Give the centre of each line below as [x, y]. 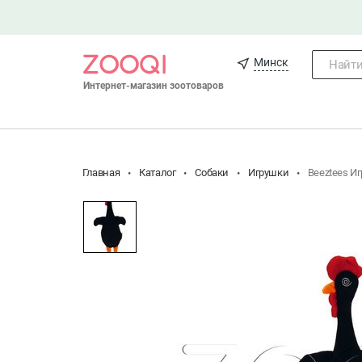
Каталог [158, 173]
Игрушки [269, 173]
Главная [101, 173]
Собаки [212, 173]
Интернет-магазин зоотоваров [154, 86]
